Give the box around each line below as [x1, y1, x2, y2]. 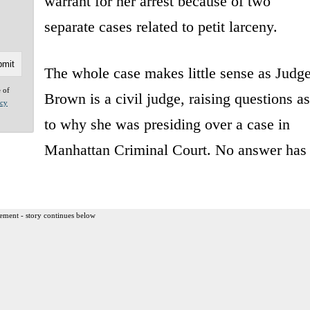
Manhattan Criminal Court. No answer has [44, 140, 307, 158]
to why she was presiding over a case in [44, 115, 290, 133]
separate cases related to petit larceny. [44, 17, 277, 35]
